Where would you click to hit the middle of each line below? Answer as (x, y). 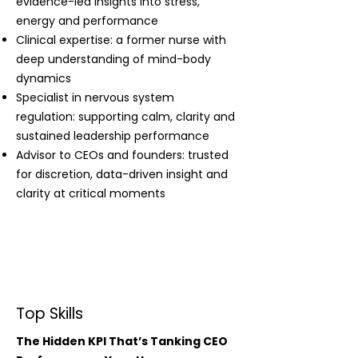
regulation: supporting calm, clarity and (125, 117)
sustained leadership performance (113, 136)
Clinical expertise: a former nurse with (121, 40)
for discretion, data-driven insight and (122, 174)
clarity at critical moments (91, 193)
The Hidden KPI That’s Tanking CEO (122, 341)
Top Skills (50, 314)
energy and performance (87, 21)
